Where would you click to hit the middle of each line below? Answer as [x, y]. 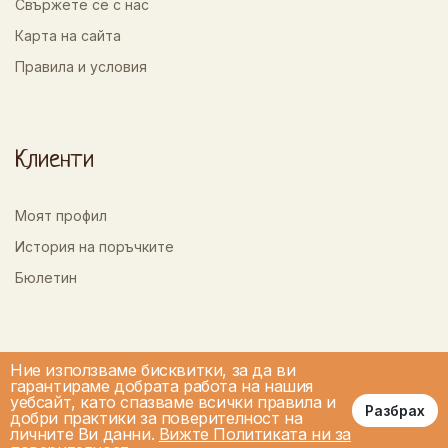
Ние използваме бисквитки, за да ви [153, 370]
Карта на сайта [68, 36]
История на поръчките [94, 247]
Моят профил [61, 216]
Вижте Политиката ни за [255, 434]
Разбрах [395, 410]
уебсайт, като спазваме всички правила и [173, 402]
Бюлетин [46, 278]
